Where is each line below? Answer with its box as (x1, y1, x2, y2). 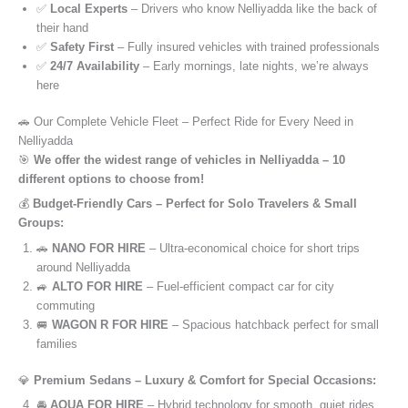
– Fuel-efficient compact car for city (143, 279, 334, 293)
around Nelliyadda (36, 260, 130, 274)
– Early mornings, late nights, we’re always (139, 58, 369, 73)
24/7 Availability (50, 58, 139, 73)
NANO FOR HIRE (52, 240, 146, 255)
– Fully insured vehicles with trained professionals (114, 39, 380, 54)
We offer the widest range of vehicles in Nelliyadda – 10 (34, 152, 345, 167)
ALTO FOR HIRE (52, 279, 143, 293)
